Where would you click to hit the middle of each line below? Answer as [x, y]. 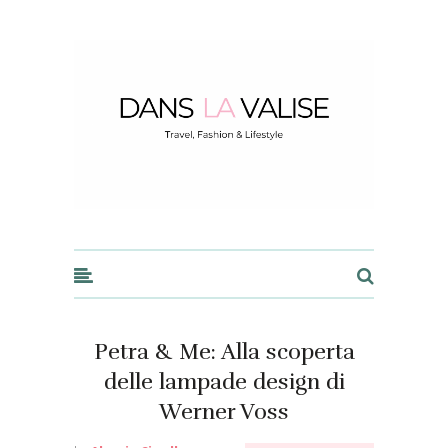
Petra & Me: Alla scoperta [224, 351]
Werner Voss [224, 411]
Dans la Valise [114, 38]
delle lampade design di [224, 381]
